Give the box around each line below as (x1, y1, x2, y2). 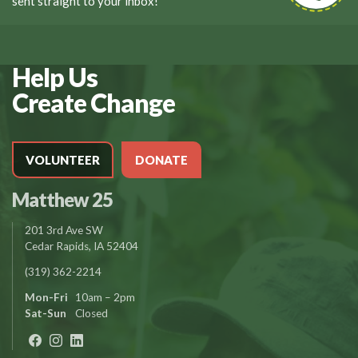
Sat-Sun (25, 306, 66, 320)
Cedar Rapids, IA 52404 (25, 239, 138, 253)
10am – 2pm (73, 290, 135, 304)
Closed (73, 306, 108, 320)
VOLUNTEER (26, 152, 100, 167)
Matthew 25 (12, 187, 113, 211)
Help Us (12, 61, 97, 93)
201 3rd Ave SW (25, 223, 103, 237)
